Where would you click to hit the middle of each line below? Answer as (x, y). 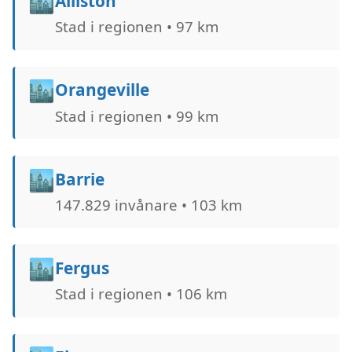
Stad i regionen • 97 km (136, 27)
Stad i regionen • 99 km (136, 115)
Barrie (79, 179)
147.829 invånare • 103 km (148, 204)
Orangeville (102, 90)
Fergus (82, 268)
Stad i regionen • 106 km (141, 294)
